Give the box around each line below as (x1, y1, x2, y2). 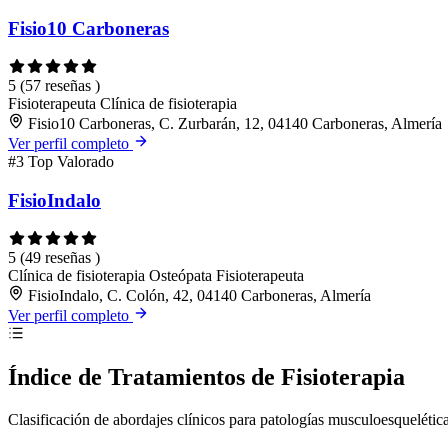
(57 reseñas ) (20, 77, 100, 95)
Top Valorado (28, 153, 114, 171)
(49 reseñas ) (20, 248, 100, 266)
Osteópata (149, 266, 216, 284)
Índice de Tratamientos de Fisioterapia (8, 364, 405, 391)
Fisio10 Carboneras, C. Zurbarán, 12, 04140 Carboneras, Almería (28, 115, 442, 133)
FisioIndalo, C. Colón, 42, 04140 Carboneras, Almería (28, 286, 371, 304)
